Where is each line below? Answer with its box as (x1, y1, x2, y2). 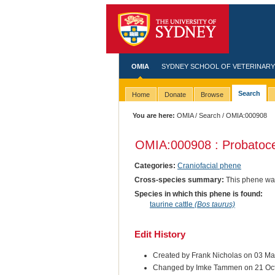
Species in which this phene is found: (134, 189, 263, 198)
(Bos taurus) (194, 199, 235, 209)
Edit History (134, 228, 185, 239)
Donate (164, 91, 186, 99)
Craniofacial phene (177, 161, 241, 170)
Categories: (134, 161, 176, 170)
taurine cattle (149, 199, 195, 209)
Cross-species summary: (134, 175, 224, 184)
